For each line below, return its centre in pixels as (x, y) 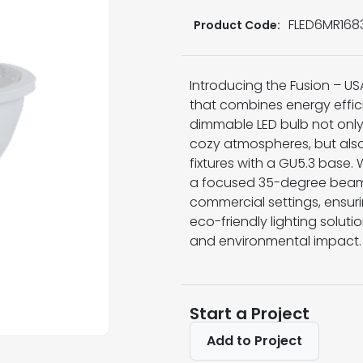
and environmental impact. (275, 241)
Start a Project (250, 314)
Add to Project (254, 341)
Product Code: (237, 25)
